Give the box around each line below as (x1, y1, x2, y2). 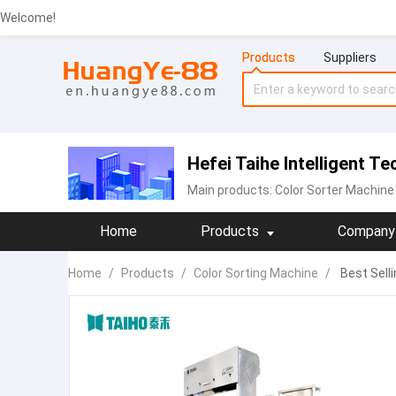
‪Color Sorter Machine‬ (275, 183, 394, 197)
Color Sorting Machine (194, 266, 318, 280)
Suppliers (323, 50, 377, 65)
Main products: (187, 183, 275, 197)
